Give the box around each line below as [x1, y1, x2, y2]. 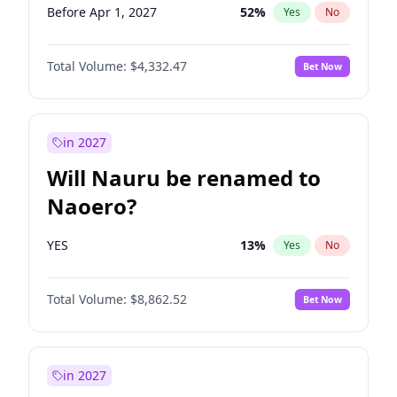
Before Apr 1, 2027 [47, 4, 157, 20]
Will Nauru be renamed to [47, 163, 321, 192]
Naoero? [47, 191, 136, 221]
